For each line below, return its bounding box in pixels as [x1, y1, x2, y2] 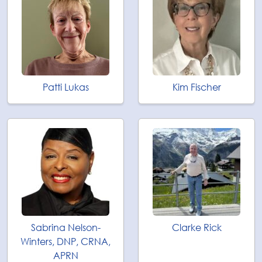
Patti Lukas [42, 81, 89, 94]
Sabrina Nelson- [30, 221, 101, 234]
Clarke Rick [171, 221, 222, 234]
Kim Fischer [172, 81, 221, 94]
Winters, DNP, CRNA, [20, 235, 111, 248]
